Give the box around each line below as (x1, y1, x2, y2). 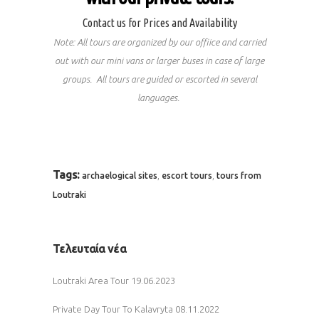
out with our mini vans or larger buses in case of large (55, 56, 264, 66)
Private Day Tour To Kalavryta (53, 304, 173, 315)
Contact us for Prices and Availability (82, 16, 237, 30)
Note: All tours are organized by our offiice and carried (53, 37, 266, 48)
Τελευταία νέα (53, 242, 126, 256)
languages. (137, 93, 182, 103)
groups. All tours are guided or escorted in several (62, 74, 257, 85)
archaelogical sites (81, 171, 157, 181)
